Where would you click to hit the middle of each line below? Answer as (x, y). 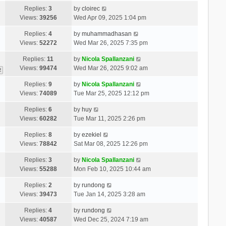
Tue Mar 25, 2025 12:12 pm (111, 93)
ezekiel (91, 134)
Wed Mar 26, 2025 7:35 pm (110, 43)
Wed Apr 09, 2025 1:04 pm (110, 17)
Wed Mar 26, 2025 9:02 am (110, 68)
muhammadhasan (106, 34)
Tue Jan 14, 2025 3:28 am (109, 194)
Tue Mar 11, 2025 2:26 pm (109, 118)
